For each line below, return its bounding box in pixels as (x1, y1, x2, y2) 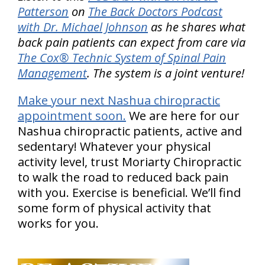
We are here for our (126, 108, 240, 124)
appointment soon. (18, 108, 126, 124)
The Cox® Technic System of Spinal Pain (18, 50, 226, 66)
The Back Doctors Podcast (88, 4, 222, 20)
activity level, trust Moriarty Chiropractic (18, 154, 241, 170)
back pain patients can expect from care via (18, 34, 245, 51)
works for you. (18, 215, 102, 232)
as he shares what (148, 19, 245, 35)
